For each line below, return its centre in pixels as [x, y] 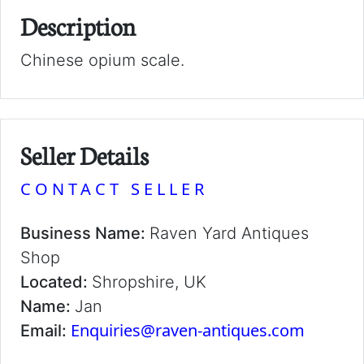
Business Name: [85, 233]
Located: [56, 282]
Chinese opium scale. [102, 60]
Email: [45, 331]
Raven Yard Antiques [229, 233]
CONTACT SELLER [114, 189]
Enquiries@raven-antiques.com [188, 330]
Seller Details [84, 154]
